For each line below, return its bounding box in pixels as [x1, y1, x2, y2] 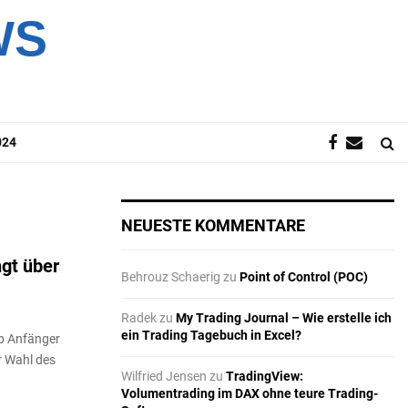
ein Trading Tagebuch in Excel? [121, 328, 301, 343]
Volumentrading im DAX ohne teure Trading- [121, 386, 378, 402]
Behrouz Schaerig [121, 270, 220, 285]
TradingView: [226, 369, 303, 384]
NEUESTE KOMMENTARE [121, 216, 305, 236]
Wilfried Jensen [121, 369, 207, 384]
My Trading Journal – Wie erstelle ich [176, 311, 392, 326]
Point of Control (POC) [240, 270, 368, 285]
